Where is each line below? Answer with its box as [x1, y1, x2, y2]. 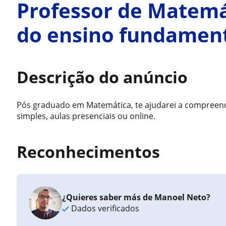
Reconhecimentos [17, 141, 160, 162]
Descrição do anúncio [17, 66, 188, 88]
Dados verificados [69, 203, 140, 214]
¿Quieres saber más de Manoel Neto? [62, 192, 211, 203]
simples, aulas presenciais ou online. [17, 110, 156, 122]
